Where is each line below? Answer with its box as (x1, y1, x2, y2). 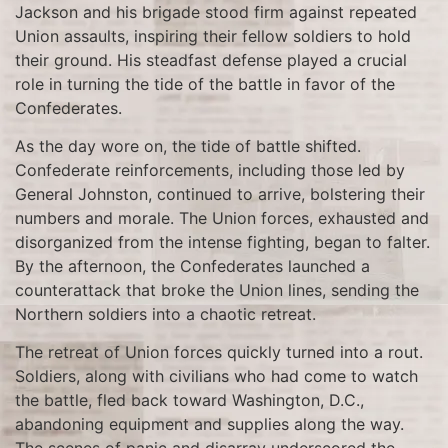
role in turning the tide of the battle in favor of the (15, 73, 395, 94)
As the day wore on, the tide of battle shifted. (15, 135, 361, 156)
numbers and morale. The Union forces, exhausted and (15, 207, 429, 228)
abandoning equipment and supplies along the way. (15, 414, 404, 435)
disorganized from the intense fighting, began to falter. (15, 231, 430, 252)
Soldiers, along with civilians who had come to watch (15, 366, 418, 387)
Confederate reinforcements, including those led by (15, 159, 405, 180)
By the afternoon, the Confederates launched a (15, 255, 370, 276)
